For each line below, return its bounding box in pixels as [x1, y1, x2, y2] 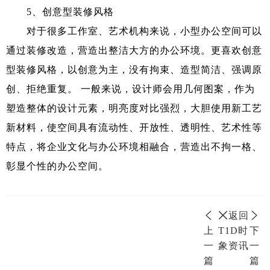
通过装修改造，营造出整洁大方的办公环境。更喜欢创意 [6, 45, 262, 55]
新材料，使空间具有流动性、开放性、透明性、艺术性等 [6, 122, 262, 133]
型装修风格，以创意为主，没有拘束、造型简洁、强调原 [6, 64, 262, 75]
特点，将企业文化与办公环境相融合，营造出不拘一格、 [6, 141, 262, 152]
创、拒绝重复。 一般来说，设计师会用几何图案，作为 [6, 83, 255, 94]
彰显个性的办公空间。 [6, 160, 108, 171]
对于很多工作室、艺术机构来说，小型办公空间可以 [6, 25, 262, 36]
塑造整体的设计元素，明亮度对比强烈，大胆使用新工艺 [6, 102, 262, 113]
